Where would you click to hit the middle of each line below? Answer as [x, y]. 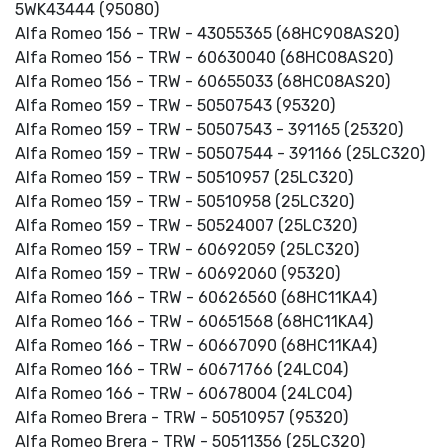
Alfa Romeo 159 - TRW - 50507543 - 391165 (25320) [209, 129]
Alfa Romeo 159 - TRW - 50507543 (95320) [175, 105]
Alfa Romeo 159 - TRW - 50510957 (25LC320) [184, 177]
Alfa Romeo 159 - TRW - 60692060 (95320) [177, 273]
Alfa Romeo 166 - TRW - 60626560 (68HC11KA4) [196, 297]
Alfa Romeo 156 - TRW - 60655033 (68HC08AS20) [202, 81]
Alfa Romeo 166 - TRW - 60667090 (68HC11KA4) [196, 345]
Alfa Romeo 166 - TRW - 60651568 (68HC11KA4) [194, 321]
